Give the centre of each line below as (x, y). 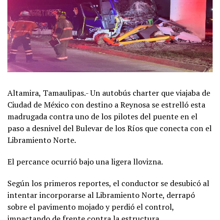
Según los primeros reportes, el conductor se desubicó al (108, 183)
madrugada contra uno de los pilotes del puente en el (102, 116)
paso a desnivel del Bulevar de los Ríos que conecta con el (110, 128)
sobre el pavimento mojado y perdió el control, (91, 206)
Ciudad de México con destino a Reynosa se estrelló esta (106, 104)
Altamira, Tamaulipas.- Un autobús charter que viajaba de (109, 93)
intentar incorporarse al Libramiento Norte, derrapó (101, 195)
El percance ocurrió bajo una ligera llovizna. (85, 161)
